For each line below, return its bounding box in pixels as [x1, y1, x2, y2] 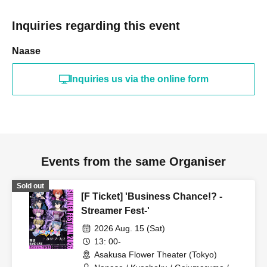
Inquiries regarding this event [12, 18, 180, 32]
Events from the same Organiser [41, 154, 226, 168]
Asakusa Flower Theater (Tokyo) [94, 249, 217, 259]
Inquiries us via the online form [69, 73, 209, 84]
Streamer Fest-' [81, 205, 150, 216]
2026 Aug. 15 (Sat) [94, 223, 165, 233]
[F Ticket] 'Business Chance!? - [81, 191, 222, 201]
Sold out [17, 181, 44, 190]
